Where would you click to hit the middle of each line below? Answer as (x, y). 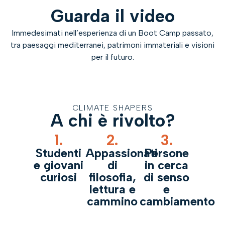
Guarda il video (113, 16)
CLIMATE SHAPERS (113, 107)
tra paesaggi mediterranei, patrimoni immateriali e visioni (113, 45)
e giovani (58, 165)
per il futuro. (113, 57)
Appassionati (122, 153)
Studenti (58, 153)
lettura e (112, 189)
